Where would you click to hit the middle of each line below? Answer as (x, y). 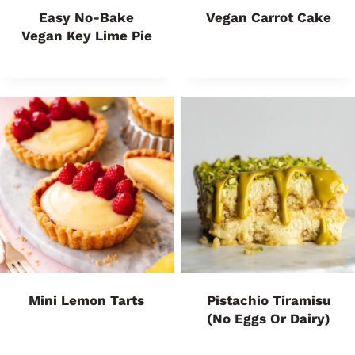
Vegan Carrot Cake (269, 17)
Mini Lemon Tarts (86, 300)
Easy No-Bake (86, 17)
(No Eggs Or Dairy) (269, 319)
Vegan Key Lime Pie (86, 36)
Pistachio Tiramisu (269, 300)
